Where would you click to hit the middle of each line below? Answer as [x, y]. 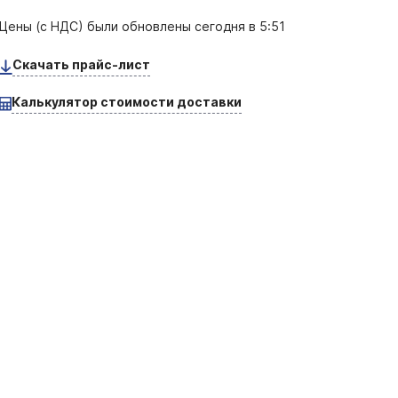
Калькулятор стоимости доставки [127, 102]
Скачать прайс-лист [82, 64]
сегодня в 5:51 [240, 26]
